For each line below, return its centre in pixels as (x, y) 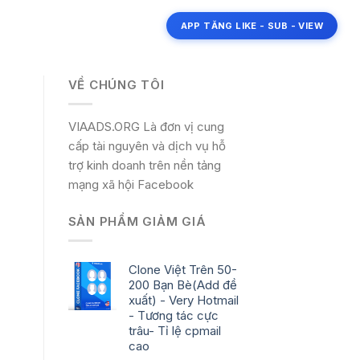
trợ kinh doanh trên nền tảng (144, 165)
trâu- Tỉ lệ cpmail (174, 331)
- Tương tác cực (173, 316)
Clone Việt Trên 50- (182, 270)
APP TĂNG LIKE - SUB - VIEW (252, 25)
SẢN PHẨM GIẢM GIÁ (137, 222)
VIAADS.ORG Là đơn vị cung (146, 126)
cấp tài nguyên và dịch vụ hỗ (147, 145)
